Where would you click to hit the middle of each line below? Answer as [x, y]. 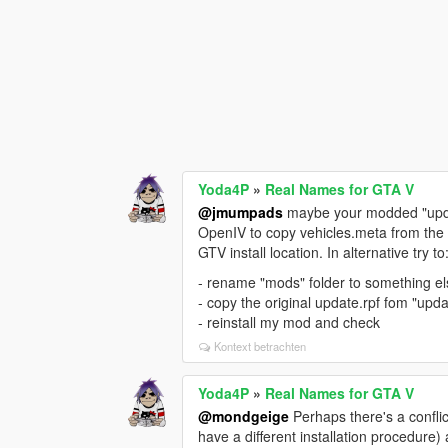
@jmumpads [241, 211]
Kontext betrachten [260, 345]
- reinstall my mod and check [289, 321]
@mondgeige [244, 415]
